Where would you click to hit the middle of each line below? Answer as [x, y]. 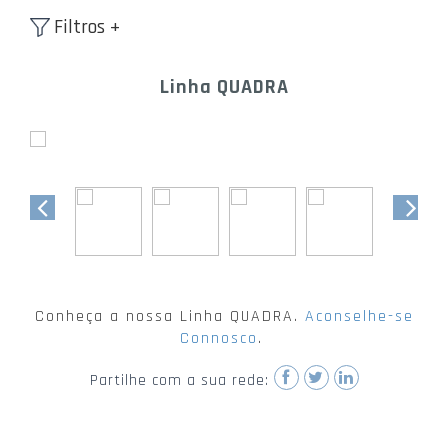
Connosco [218, 339]
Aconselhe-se [359, 317]
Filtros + [87, 27]
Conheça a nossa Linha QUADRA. [169, 317]
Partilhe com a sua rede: [179, 381]
